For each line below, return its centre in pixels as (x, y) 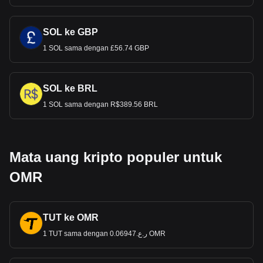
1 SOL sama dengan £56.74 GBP (96, 48)
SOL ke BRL (70, 88)
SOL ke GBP (70, 32)
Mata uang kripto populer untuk (116, 157)
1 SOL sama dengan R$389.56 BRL (100, 104)
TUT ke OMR (71, 218)
